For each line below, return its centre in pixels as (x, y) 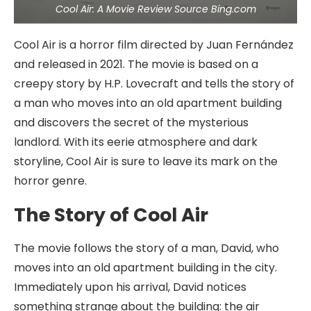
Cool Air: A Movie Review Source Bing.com (155, 9)
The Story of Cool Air (111, 215)
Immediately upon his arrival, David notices (130, 287)
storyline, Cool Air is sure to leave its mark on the (146, 161)
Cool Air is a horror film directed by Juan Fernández (154, 45)
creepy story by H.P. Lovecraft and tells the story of (154, 84)
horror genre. (50, 181)
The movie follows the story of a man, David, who (146, 248)
